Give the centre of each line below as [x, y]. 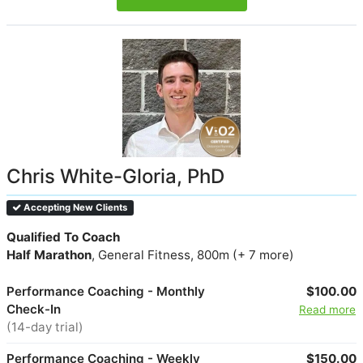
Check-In [34, 309]
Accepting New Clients [75, 207]
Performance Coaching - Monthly [106, 291]
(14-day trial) [45, 327]
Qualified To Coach [63, 237]
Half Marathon [49, 254]
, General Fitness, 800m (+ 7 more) [193, 254]
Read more [327, 309]
